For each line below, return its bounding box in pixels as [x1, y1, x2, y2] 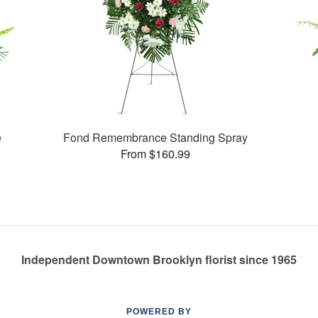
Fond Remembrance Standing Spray [63, 128, 248, 146]
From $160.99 [121, 145, 191, 162]
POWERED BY [126, 307, 192, 317]
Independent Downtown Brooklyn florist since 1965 [21, 251, 297, 268]
